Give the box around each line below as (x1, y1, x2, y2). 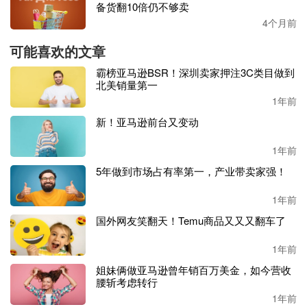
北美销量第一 (96, 77, 158, 93)
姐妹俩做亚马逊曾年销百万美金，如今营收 (96, 262, 291, 278)
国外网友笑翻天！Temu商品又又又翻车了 (96, 213, 286, 228)
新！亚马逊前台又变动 (96, 114, 199, 130)
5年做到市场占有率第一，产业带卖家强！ (96, 164, 286, 179)
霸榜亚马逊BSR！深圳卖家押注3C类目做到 (96, 65, 295, 80)
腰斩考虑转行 (96, 275, 158, 290)
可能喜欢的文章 (10, 41, 106, 62)
